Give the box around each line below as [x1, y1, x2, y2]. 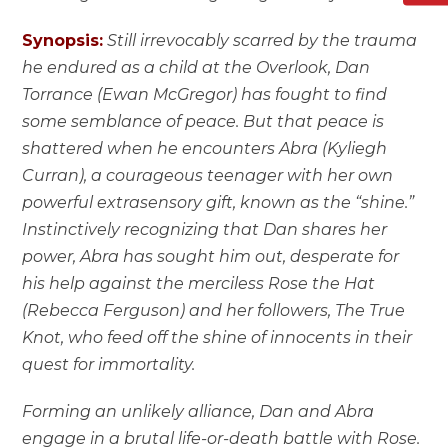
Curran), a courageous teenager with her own [22, 165, 394, 185]
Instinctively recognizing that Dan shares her [22, 219, 388, 239]
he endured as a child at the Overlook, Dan [22, 57, 371, 77]
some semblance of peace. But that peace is [22, 111, 385, 131]
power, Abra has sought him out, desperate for [22, 246, 400, 266]
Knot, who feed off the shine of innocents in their [22, 327, 413, 347]
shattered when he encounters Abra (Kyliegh [22, 138, 388, 158]
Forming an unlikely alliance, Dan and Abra [22, 401, 375, 421]
